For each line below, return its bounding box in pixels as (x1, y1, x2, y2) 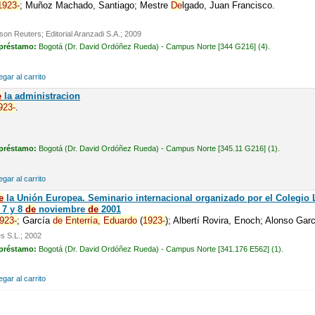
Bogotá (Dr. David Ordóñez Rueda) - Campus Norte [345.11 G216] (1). (38, 144, 280, 153)
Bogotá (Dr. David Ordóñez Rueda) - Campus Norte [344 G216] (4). (38, 42, 270, 51)
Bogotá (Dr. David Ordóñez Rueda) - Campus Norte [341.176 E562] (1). (38, 244, 283, 253)
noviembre (35, 203, 88, 214)
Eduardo (103, 214, 137, 226)
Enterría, (65, 214, 101, 226)
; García (16, 214, 53, 226)
